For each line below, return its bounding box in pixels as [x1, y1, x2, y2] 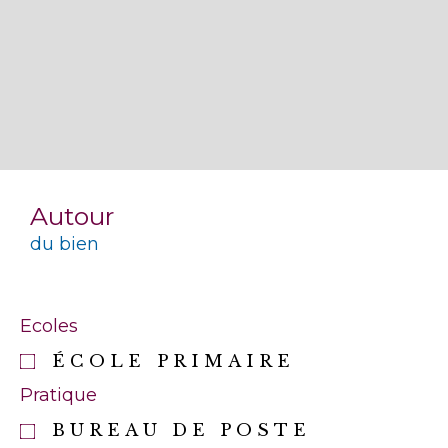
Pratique [20, 384, 97, 407]
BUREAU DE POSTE [52, 420, 312, 442]
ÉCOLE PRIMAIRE [52, 350, 296, 372]
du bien [30, 232, 99, 255]
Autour [30, 200, 114, 231]
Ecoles [20, 314, 78, 337]
